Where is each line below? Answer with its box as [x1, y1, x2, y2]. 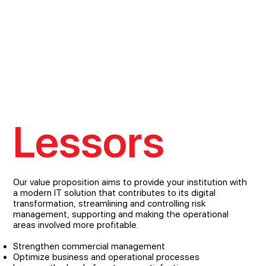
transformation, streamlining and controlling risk [13, 198, 206, 209]
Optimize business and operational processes [13, 252, 200, 262]
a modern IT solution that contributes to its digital [13, 188, 216, 198]
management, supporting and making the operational [13, 209, 229, 220]
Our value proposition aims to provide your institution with [13, 177, 248, 188]
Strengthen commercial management [13, 241, 166, 252]
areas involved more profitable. [13, 220, 139, 230]
